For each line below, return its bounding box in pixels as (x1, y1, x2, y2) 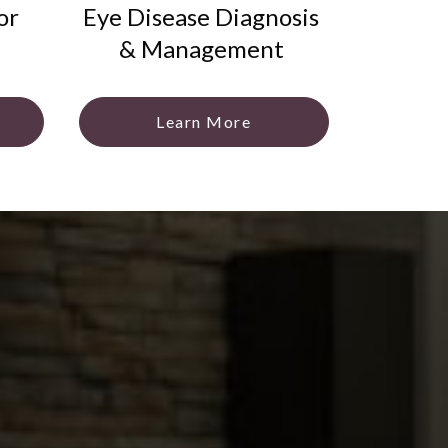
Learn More (156, 112, 251, 131)
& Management (118, 34, 284, 63)
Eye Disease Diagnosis (83, 2, 319, 31)
